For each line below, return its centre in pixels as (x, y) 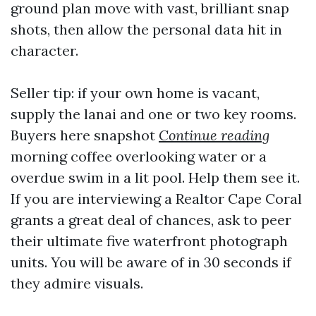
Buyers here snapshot (85, 135)
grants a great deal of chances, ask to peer (151, 220)
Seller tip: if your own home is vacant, (135, 93)
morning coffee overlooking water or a (139, 156)
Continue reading (214, 135)
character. (44, 50)
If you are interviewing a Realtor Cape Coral (156, 199)
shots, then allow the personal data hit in (146, 29)
